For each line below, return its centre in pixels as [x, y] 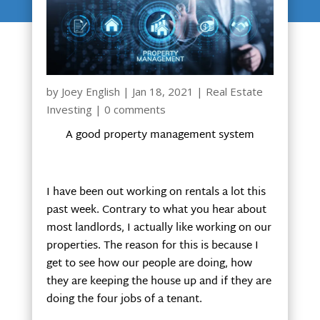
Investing [69, 110]
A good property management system [160, 136]
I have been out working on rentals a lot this [156, 193]
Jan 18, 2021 [162, 92]
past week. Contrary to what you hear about [156, 211]
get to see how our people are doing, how [149, 264]
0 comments [135, 110]
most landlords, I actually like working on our [159, 229]
